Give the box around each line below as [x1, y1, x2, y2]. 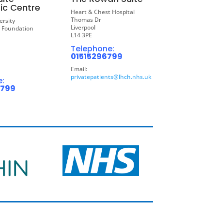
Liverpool [70, 23, 95, 32]
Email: [70, 65, 87, 74]
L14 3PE [70, 31, 92, 40]
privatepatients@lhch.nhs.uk [70, 73, 152, 81]
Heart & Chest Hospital [70, 8, 135, 16]
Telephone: [70, 43, 114, 55]
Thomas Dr [70, 15, 101, 24]
